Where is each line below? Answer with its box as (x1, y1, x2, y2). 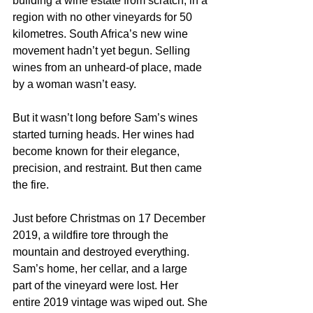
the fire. (13, 179, 49, 191)
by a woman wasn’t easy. (13, 78, 136, 90)
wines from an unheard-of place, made (13, 61, 205, 73)
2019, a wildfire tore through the (13, 229, 171, 241)
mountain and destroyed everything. (13, 246, 192, 258)
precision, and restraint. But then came (13, 162, 205, 174)
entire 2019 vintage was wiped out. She (13, 296, 210, 308)
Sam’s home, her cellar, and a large (13, 263, 190, 275)
